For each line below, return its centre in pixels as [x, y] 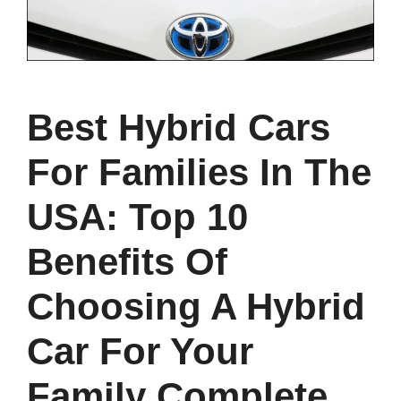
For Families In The [199, 173]
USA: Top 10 [137, 218]
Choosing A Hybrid [196, 307]
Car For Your [140, 352]
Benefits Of [127, 262]
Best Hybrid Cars [179, 128]
